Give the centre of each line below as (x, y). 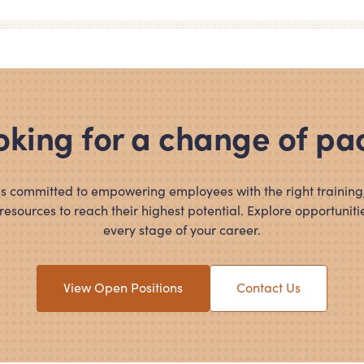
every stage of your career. (182, 230)
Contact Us (269, 287)
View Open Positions (123, 287)
